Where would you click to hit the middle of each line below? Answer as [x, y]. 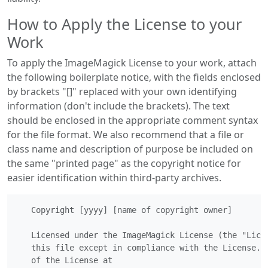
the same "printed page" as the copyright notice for [124, 163]
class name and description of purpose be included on [130, 149]
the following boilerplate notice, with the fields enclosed [134, 77]
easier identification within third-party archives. [114, 178]
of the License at [65, 260]
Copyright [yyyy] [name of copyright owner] [124, 210]
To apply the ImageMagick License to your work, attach [132, 63]
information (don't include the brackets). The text [118, 106]
